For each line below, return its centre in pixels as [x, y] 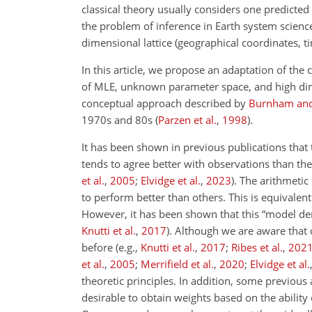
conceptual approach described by [165, 103]
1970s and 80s [118, 120]
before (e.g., [111, 247]
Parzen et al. [187, 120]
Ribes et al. [257, 247]
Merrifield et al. [177, 264]
